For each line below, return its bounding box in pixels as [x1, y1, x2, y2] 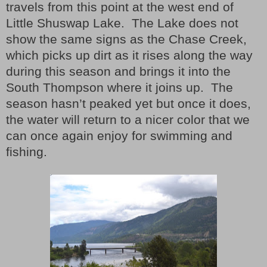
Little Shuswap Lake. [6, 15, 125, 30]
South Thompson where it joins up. [6, 80, 204, 95]
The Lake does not [132, 15, 238, 30]
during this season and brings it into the [6, 64, 231, 79]
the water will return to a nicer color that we [6, 112, 250, 127]
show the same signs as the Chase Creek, [6, 32, 247, 46]
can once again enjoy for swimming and [6, 128, 232, 143]
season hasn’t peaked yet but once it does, [6, 96, 251, 111]
